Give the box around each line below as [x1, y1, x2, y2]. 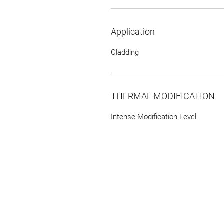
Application [111, 26, 155, 37]
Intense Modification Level [111, 112, 196, 121]
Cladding [111, 47, 139, 57]
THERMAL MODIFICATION [111, 90, 215, 101]
